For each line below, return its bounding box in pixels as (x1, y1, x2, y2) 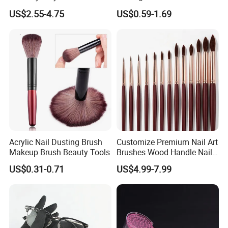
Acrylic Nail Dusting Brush (9, 136, 103, 148)
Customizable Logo (9, 1, 79, 13)
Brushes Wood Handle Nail (116, 146, 212, 158)
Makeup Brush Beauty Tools (9, 146, 110, 158)
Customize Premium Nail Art (116, 136, 218, 148)
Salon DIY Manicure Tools (116, 1, 210, 13)
